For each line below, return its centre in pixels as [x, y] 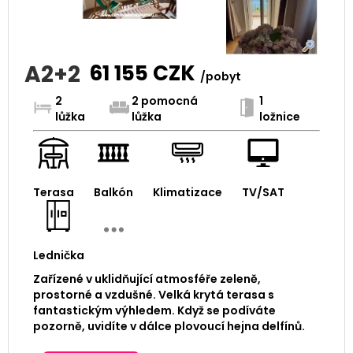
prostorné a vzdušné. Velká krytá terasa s [153, 295]
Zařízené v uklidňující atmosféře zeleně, [147, 279]
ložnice [279, 117]
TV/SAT [263, 193]
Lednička [58, 256]
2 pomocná [164, 101]
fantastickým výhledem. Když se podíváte [154, 311]
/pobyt [220, 77]
